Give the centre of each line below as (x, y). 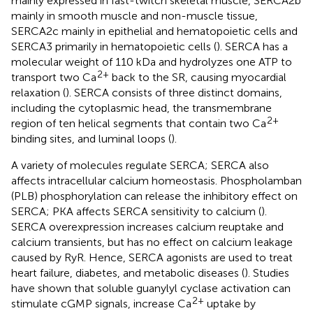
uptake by (230, 304)
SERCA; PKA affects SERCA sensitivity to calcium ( (136, 212)
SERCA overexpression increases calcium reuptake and (147, 227)
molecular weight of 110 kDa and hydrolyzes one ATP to (152, 62)
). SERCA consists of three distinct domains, (174, 93)
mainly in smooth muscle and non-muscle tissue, (134, 16)
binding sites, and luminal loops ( (91, 139)
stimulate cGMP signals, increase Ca (101, 304)
